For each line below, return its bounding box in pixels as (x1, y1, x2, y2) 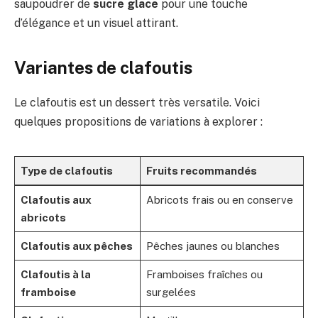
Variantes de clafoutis (14, 57, 192, 78)
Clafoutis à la (20, 268, 91, 281)
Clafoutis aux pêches (20, 240, 133, 253)
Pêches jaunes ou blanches (146, 240, 280, 253)
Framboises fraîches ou (146, 268, 263, 281)
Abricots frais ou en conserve (146, 194, 293, 207)
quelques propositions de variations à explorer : (14, 115, 263, 129)
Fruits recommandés (146, 165, 257, 177)
